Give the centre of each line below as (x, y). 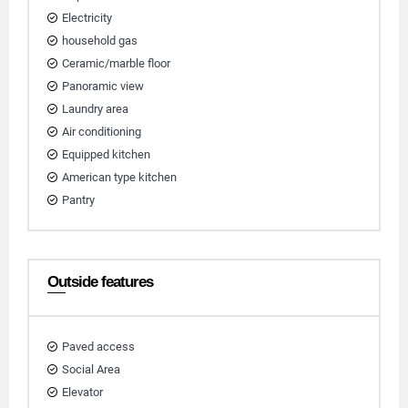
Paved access (98, 347)
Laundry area (95, 109)
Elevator (82, 392)
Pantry (78, 200)
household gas (100, 41)
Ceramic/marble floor (116, 63)
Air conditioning (102, 132)
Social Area (91, 369)
